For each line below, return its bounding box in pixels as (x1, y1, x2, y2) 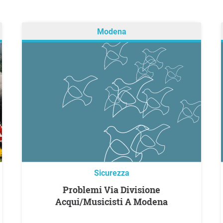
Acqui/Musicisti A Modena (55, 196, 168, 208)
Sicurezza (94, 168, 129, 178)
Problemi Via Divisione (63, 184, 69, 196)
